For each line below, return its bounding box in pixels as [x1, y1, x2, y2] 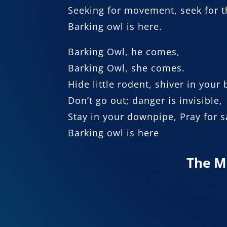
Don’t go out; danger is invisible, [68, 94, 223, 107]
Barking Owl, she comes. [68, 62, 185, 74]
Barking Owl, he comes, [68, 46, 180, 58]
